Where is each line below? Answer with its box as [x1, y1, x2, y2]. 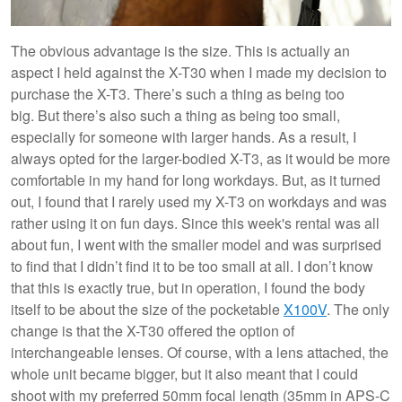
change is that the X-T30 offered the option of [11, 319, 294, 341]
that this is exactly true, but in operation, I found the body [11, 276, 365, 298]
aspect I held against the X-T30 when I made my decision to [11, 61, 387, 83]
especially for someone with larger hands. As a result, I [11, 126, 356, 147]
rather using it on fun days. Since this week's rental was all [11, 212, 380, 233]
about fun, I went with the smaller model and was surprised [11, 233, 381, 255]
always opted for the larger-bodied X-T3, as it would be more [11, 147, 390, 169]
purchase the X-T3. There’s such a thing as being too [11, 83, 345, 104]
